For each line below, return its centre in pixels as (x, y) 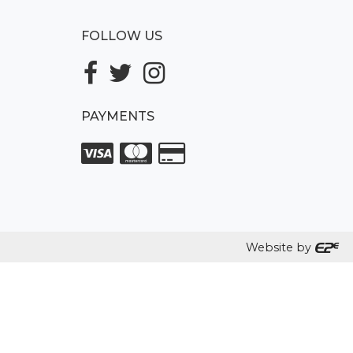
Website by (280, 247)
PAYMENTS (118, 116)
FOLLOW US (122, 35)
